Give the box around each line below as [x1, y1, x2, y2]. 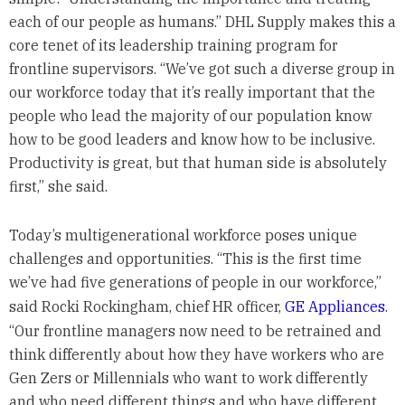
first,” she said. [8, 176, 108, 195]
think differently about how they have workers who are [8, 344, 384, 363]
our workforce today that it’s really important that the [8, 82, 375, 101]
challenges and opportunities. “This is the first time [8, 249, 362, 268]
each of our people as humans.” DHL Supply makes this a [8, 12, 396, 31]
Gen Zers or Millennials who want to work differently [8, 368, 368, 387]
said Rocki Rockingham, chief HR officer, [8, 297, 285, 316]
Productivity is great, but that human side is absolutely [8, 153, 387, 172]
